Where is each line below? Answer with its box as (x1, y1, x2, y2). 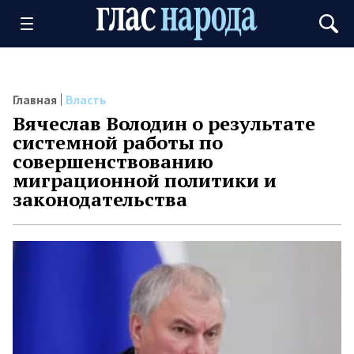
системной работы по (13, 130, 223, 155)
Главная (13, 92, 57, 107)
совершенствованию (13, 149, 213, 174)
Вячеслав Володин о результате (13, 111, 315, 136)
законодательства (13, 186, 187, 212)
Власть (66, 92, 107, 107)
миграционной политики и (13, 168, 277, 193)
